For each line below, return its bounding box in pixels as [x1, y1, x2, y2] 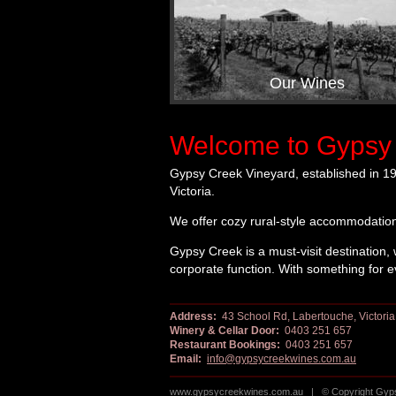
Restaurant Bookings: [170, 339, 280, 352]
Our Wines [269, 74, 345, 92]
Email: [170, 353, 202, 366]
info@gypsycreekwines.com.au [207, 353, 356, 366]
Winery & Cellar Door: [170, 324, 279, 338]
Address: [170, 310, 217, 324]
